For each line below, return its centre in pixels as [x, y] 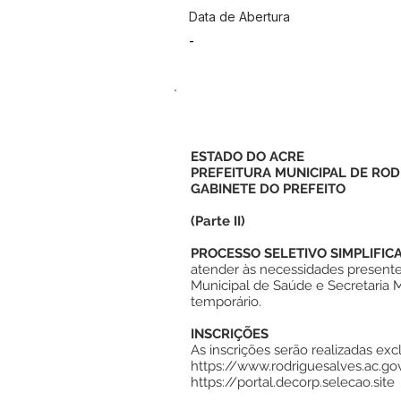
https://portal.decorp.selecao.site [293, 382]
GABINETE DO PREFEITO [268, 189]
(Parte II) [218, 221]
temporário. [226, 302]
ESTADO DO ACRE [247, 157]
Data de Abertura [239, 17]
